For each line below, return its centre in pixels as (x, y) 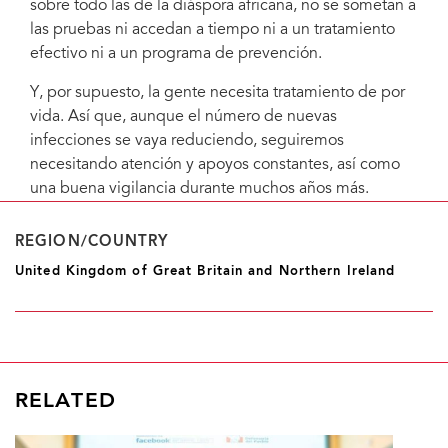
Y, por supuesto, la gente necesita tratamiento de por (217, 92)
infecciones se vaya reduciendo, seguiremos (187, 140)
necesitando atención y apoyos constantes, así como (215, 164)
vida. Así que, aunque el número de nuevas (183, 116)
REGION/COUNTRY (92, 241)
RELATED (65, 401)
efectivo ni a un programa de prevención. (176, 53)
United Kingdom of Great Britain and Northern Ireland (205, 271)
